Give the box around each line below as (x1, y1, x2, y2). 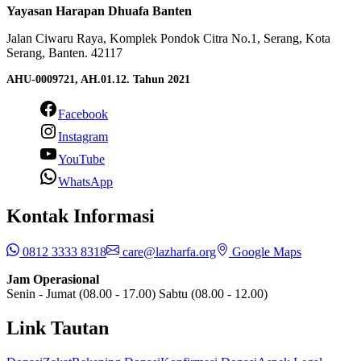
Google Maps (229, 245, 301, 259)
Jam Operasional (6, 272, 99, 287)
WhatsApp (58, 175, 113, 189)
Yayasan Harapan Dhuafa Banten (6, 4, 192, 19)
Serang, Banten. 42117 (6, 46, 122, 60)
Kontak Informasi (6, 205, 155, 227)
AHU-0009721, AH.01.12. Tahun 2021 (6, 73, 190, 86)
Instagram (58, 130, 108, 144)
